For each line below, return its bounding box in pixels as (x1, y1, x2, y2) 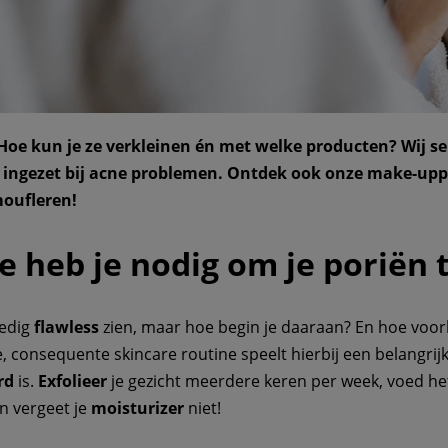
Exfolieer (38, 370, 107, 393)
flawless (34, 316, 99, 339)
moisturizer (91, 397, 184, 420)
